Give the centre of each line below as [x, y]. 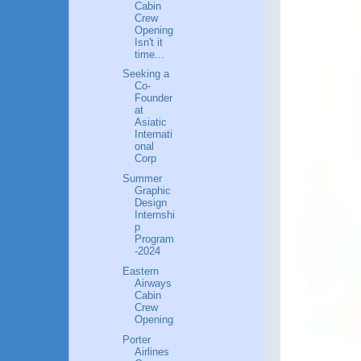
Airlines [152, 351]
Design [151, 203]
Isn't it [149, 42]
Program [155, 239]
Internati [154, 135]
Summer [143, 179]
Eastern [141, 271]
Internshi [155, 215]
